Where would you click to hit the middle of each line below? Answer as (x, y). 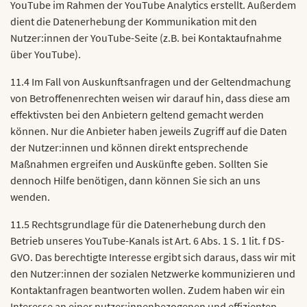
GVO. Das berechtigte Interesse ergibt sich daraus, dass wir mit (153, 257)
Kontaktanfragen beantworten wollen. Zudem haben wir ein (148, 290)
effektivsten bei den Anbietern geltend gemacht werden (137, 114)
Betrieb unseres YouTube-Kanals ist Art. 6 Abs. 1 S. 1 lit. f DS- (147, 241)
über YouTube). (46, 54)
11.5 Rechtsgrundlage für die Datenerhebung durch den (138, 224)
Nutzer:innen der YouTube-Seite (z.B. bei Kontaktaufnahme (146, 38)
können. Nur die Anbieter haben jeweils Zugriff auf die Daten (149, 131)
